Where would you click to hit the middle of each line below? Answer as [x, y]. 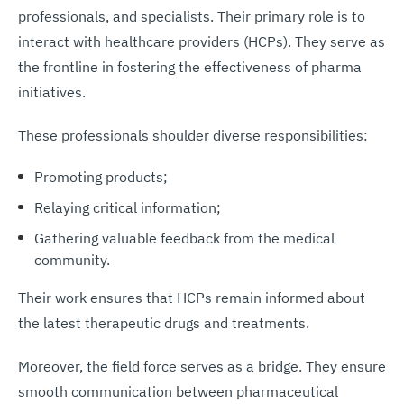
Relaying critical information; [127, 207]
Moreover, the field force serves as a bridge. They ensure [202, 366]
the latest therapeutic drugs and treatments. [164, 322]
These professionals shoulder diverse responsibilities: [193, 135]
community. [73, 259]
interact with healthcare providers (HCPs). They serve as [202, 41]
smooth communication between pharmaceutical [178, 391]
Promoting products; [101, 176]
